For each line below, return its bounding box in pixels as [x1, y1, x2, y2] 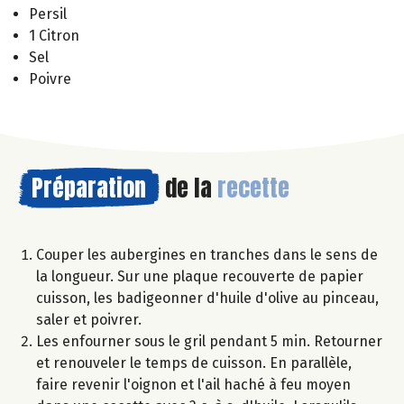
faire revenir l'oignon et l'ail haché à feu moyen [36, 375, 351, 393]
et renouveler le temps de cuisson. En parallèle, [36, 353, 352, 372]
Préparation [32, 169, 146, 206]
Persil [29, 5, 67, 23]
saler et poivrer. [36, 310, 142, 328]
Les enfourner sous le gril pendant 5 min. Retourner [36, 332, 382, 350]
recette [217, 169, 289, 206]
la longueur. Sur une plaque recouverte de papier [36, 267, 363, 285]
